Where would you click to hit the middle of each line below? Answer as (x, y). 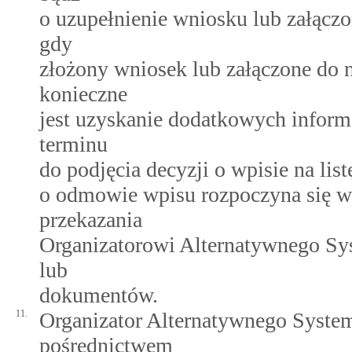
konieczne (83, 94)
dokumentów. (99, 295)
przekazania (91, 220)
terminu (73, 144)
